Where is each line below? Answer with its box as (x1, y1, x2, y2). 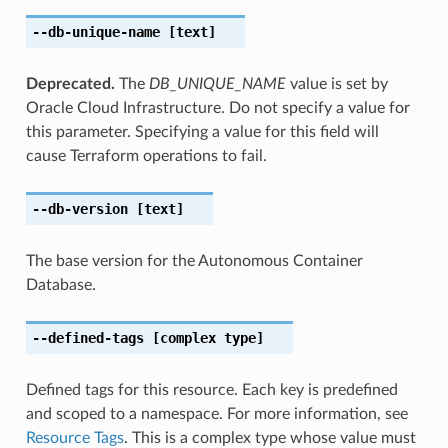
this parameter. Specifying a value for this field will (25, 123, 379, 140)
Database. (25, 276, 96, 293)
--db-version (31, 200, 128, 217)
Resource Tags (25, 429, 124, 446)
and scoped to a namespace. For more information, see (25, 405, 408, 422)
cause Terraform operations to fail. (25, 147, 267, 164)
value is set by (285, 75, 388, 92)
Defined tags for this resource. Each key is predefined (25, 381, 398, 398)
